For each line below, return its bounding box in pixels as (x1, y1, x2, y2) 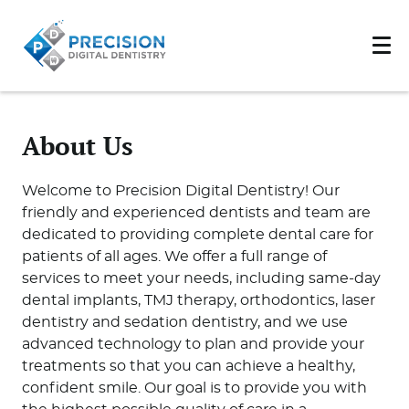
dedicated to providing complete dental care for (21, 226, 373, 242)
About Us (21, 128, 133, 163)
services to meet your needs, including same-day (21, 270, 381, 286)
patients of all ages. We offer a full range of (21, 248, 327, 264)
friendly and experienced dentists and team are (21, 204, 371, 220)
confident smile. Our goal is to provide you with (21, 380, 367, 395)
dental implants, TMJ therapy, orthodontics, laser (21, 292, 375, 308)
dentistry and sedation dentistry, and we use (21, 314, 348, 330)
